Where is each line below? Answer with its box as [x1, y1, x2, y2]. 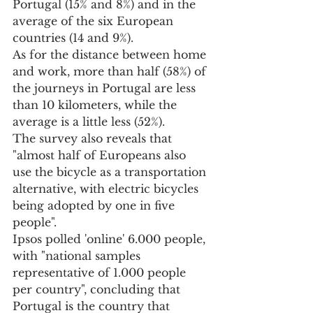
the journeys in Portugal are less [13, 81, 199, 96]
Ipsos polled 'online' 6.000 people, [13, 232, 209, 247]
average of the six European [13, 14, 177, 29]
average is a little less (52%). [13, 115, 165, 129]
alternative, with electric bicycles [13, 182, 202, 196]
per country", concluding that [13, 282, 184, 297]
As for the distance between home [13, 48, 210, 62]
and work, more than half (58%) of [13, 64, 210, 79]
